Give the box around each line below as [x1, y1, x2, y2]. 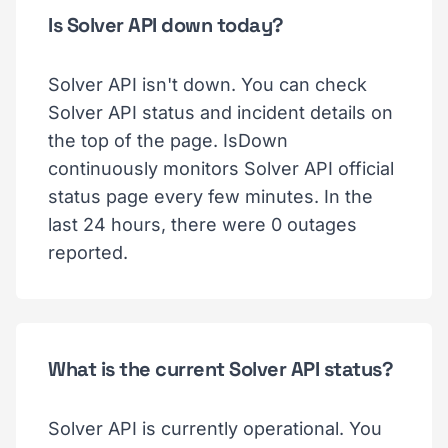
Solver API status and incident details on [48, 101, 393, 123]
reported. [48, 241, 128, 263]
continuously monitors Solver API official [48, 157, 394, 179]
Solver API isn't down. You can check [48, 73, 367, 95]
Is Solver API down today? [48, 11, 284, 38]
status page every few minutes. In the [48, 185, 373, 207]
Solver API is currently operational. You [48, 417, 382, 439]
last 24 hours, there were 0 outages [48, 213, 357, 235]
